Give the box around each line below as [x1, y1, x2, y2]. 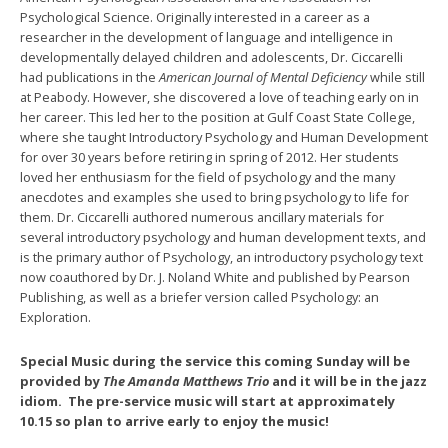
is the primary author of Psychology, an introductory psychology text [20, 248, 423, 267]
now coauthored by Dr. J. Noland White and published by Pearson [20, 268, 410, 287]
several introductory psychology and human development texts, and [20, 228, 426, 247]
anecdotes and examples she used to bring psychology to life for [20, 188, 409, 207]
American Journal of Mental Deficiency [159, 68, 367, 87]
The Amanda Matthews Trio [103, 372, 272, 391]
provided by [20, 372, 103, 391]
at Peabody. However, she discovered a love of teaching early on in [20, 88, 419, 107]
